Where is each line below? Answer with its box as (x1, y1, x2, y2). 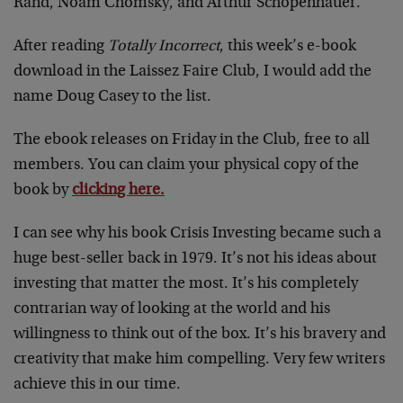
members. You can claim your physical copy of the (13, 157, 359, 174)
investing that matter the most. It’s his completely (13, 276, 358, 292)
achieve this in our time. (13, 377, 181, 393)
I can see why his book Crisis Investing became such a (13, 226, 381, 242)
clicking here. (72, 183, 165, 199)
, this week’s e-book (219, 39, 356, 55)
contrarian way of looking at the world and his (13, 301, 330, 318)
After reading (13, 39, 108, 55)
